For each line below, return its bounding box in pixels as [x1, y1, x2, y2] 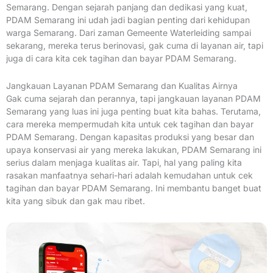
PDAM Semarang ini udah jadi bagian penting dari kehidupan [6, 14, 250, 25]
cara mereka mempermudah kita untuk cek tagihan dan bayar [6, 119, 253, 130]
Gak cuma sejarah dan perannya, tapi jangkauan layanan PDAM [6, 93, 261, 104]
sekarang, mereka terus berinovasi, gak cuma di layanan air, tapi [6, 40, 263, 51]
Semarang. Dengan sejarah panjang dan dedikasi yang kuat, [6, 1, 247, 12]
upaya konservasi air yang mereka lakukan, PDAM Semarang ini [6, 144, 261, 155]
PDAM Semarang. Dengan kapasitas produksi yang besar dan [6, 132, 254, 143]
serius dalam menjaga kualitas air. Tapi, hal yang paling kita [6, 157, 242, 168]
